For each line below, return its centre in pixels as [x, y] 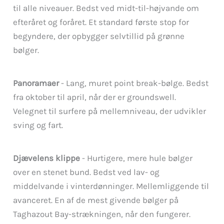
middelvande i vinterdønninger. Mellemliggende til [111, 186]
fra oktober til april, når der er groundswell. [95, 97]
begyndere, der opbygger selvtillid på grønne [99, 36]
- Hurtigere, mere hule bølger [136, 158]
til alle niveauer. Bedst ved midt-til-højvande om [106, 8]
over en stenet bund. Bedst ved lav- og [86, 172]
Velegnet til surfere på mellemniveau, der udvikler [110, 111]
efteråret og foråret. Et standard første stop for [101, 22]
